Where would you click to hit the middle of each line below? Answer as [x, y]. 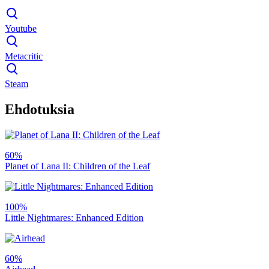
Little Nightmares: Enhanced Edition [74, 217]
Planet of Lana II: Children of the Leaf [77, 166]
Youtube [21, 29]
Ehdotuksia [40, 110]
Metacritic [24, 56]
